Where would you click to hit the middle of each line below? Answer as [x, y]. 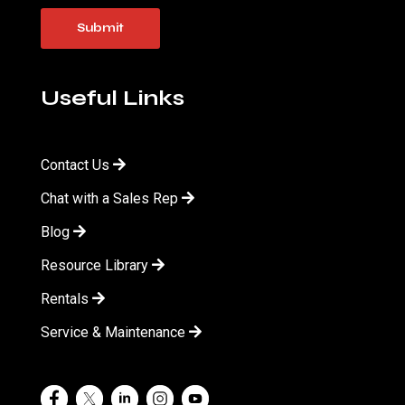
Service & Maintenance [115, 333]
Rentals [66, 299]
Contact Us [77, 165]
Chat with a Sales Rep [111, 199]
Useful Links [113, 99]
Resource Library [96, 266]
